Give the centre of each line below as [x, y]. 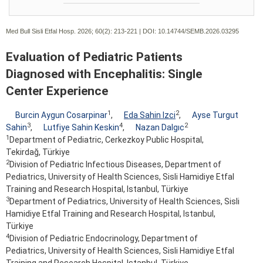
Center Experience [57, 91]
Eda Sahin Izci [150, 115]
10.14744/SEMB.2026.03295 [198, 31]
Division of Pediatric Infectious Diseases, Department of [115, 165]
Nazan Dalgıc [160, 128]
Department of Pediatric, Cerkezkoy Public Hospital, [107, 140]
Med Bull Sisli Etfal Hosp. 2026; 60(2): [59, 31]
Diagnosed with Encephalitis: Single [104, 74]
